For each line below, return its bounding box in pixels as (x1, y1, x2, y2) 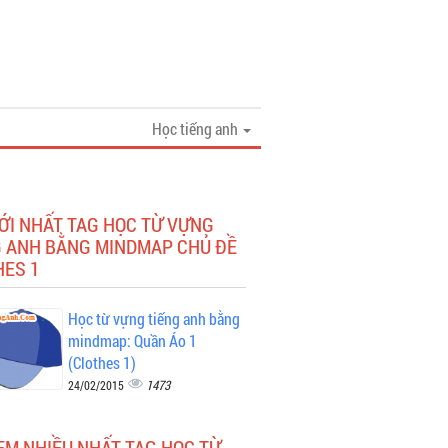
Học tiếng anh (152, 118, 241, 139)
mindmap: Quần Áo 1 (67, 330, 197, 351)
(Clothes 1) (67, 352, 136, 373)
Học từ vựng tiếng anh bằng (67, 308, 240, 329)
